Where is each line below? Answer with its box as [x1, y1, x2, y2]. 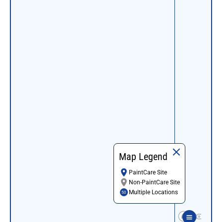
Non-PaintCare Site [129, 178, 180, 186]
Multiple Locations [129, 188, 178, 196]
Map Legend [119, 150, 167, 163]
